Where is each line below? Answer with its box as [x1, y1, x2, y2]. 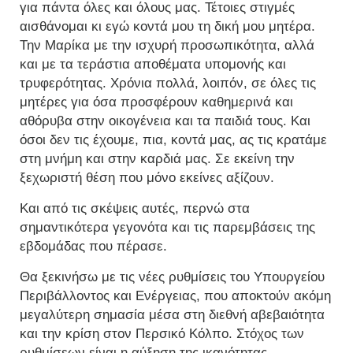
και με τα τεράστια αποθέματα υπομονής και [20, 57, 286, 72]
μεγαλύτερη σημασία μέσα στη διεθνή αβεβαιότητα [20, 307, 325, 323]
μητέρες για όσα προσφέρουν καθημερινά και [20, 95, 293, 110]
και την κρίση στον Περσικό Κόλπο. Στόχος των [20, 326, 304, 342]
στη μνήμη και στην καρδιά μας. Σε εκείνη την [20, 151, 295, 167]
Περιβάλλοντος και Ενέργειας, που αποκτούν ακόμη [20, 288, 331, 304]
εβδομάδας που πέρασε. [20, 239, 167, 255]
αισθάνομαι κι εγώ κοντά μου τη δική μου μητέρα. [20, 19, 315, 35]
